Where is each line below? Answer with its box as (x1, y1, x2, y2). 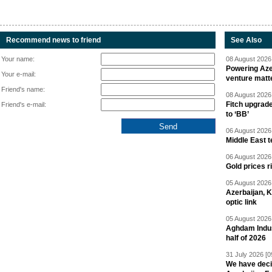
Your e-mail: (1, 70, 36, 78)
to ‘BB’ (226, 110, 249, 119)
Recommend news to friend (6, 36, 101, 45)
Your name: (1, 55, 35, 63)
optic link (226, 198, 257, 207)
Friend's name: (1, 86, 45, 93)
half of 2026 (226, 234, 266, 243)
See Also (231, 36, 262, 45)
